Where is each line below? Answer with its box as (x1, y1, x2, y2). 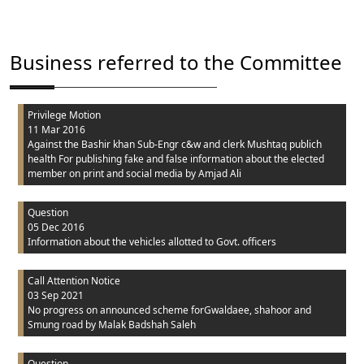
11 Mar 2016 (28, 123, 85, 136)
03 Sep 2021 (28, 288, 84, 302)
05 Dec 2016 (28, 220, 84, 234)
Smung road (28, 318, 83, 331)
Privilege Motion (28, 108, 101, 122)
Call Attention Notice (28, 274, 120, 288)
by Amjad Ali (185, 167, 241, 180)
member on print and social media (28, 167, 183, 180)
